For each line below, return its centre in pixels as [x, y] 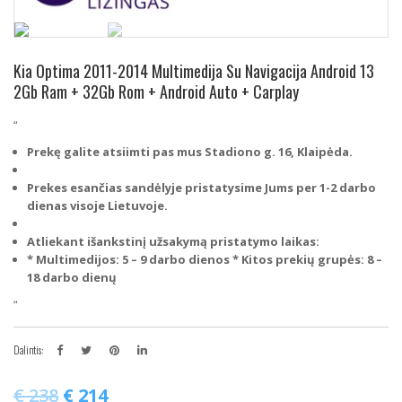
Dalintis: [28, 350]
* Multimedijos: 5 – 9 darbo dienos [128, 260]
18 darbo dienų [72, 278]
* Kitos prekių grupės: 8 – [306, 260]
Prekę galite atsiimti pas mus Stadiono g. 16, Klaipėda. [190, 152]
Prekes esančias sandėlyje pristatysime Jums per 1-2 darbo [201, 188]
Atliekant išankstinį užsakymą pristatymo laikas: [173, 242]
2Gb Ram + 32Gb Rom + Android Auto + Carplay [156, 92]
